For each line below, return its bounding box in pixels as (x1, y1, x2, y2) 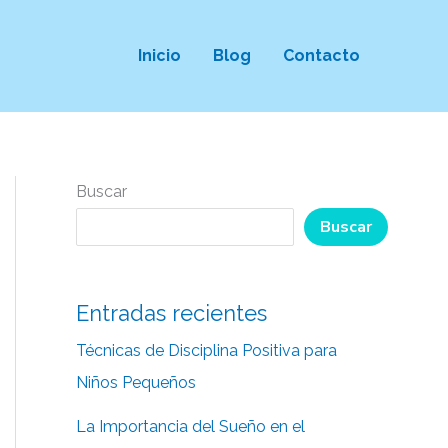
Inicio (138, 46, 181, 65)
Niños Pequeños (76, 373, 196, 393)
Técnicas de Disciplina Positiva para (76, 341, 337, 361)
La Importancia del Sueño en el (76, 417, 305, 437)
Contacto (283, 46, 360, 65)
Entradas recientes (76, 300, 267, 327)
